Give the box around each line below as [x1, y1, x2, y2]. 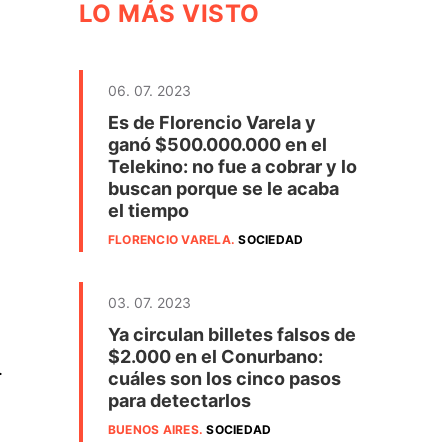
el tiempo [108, 200, 189, 221]
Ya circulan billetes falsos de [108, 324, 356, 345]
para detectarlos [108, 390, 251, 411]
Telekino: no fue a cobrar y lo [108, 156, 357, 177]
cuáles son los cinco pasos [108, 368, 341, 389]
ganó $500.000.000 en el [108, 134, 327, 155]
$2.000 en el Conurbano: [108, 346, 323, 367]
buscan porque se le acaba [108, 178, 339, 199]
